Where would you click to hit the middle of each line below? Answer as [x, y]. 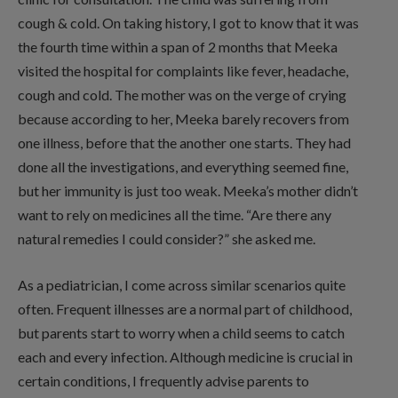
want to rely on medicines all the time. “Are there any [175, 215]
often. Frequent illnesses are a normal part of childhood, [185, 308]
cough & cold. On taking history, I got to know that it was [188, 23]
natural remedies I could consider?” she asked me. [167, 239]
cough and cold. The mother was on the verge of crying [182, 95]
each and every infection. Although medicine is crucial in [185, 356]
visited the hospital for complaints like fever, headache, [183, 71]
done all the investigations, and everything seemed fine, [183, 167]
